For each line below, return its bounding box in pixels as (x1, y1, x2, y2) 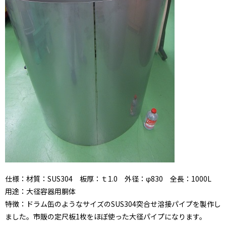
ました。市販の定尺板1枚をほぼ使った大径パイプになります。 (5, 211, 206, 222)
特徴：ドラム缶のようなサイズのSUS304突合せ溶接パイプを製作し (5, 199, 221, 209)
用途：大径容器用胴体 (5, 186, 76, 197)
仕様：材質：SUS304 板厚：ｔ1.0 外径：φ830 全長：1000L (5, 174, 218, 184)
